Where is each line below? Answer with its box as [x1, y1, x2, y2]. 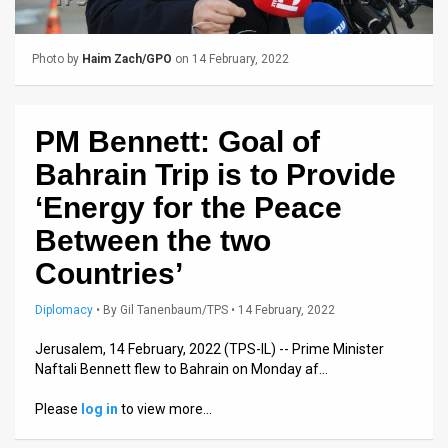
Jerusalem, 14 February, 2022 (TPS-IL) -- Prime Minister [35, 340, 384, 357]
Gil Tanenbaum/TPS [120, 302, 228, 317]
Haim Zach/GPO [82, 51, 172, 66]
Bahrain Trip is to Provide [35, 157, 396, 191]
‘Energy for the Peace [35, 190, 342, 224]
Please [35, 400, 81, 417]
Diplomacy [35, 302, 93, 317]
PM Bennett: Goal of [35, 124, 320, 158]
